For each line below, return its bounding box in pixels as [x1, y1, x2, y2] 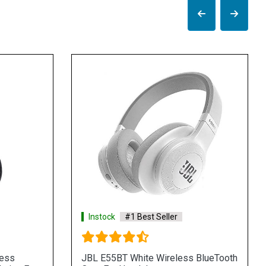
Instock [88, 211, 115, 221]
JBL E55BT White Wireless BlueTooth [81, 252, 237, 264]
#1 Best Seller [124, 211, 178, 221]
